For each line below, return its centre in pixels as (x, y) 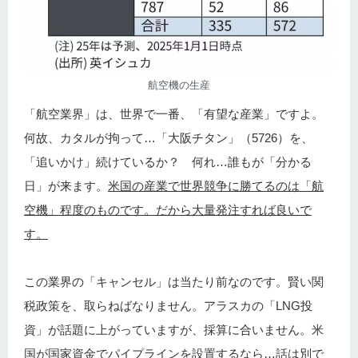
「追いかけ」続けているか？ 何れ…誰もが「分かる (168, 162)
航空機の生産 (179, 86)
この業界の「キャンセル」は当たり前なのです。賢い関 (174, 282)
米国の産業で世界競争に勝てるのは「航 (216, 186)
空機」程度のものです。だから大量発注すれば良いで (168, 210)
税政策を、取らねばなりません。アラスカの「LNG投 (168, 306)
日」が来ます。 (66, 186)
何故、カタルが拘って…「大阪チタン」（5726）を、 (169, 138)
